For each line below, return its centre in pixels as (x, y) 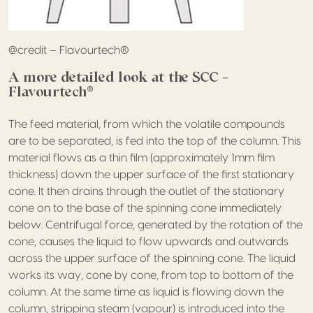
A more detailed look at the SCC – (118, 77)
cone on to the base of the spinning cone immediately (145, 208)
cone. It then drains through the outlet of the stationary (146, 191)
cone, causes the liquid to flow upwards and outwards (148, 241)
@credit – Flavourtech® (69, 50)
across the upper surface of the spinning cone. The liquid (152, 258)
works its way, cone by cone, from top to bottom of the (151, 275)
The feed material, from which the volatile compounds (147, 124)
